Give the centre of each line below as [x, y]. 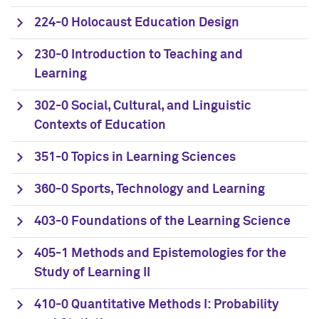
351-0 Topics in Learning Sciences [135, 157]
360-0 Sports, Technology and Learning [150, 189]
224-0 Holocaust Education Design [137, 23]
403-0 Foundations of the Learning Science [162, 221]
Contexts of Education [100, 125]
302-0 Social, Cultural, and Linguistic [143, 106]
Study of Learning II [92, 273]
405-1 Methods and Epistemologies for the [160, 253]
